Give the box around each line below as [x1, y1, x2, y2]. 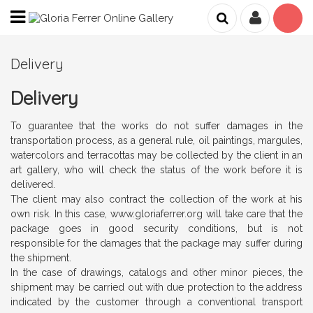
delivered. [10, 179, 55, 190]
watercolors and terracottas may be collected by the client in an [10, 150, 303, 161]
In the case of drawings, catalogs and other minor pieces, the [10, 267, 303, 278]
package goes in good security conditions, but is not [10, 223, 303, 234]
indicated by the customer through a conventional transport [10, 296, 303, 307]
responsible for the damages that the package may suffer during [10, 238, 303, 249]
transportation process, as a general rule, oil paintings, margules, [10, 135, 303, 146]
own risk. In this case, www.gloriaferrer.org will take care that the [10, 208, 303, 219]
